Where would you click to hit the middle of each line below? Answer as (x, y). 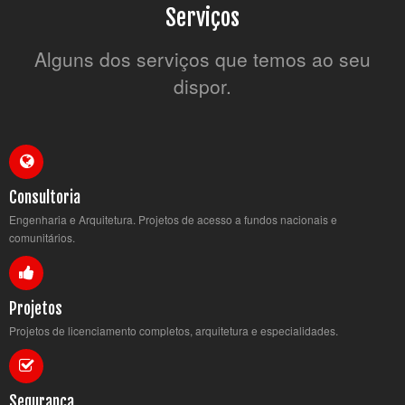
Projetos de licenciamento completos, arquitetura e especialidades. (174, 330)
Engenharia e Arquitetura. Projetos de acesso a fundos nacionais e (173, 219)
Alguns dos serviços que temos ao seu (202, 59)
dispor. (202, 86)
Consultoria (45, 197)
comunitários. (42, 237)
